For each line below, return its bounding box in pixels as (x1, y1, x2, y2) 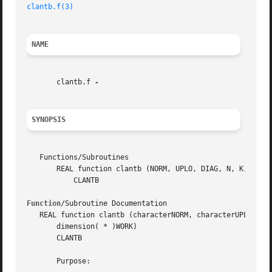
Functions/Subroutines (27, 153, 129, 162)
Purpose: (27, 257, 91, 266)
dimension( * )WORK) (27, 222, 138, 231)
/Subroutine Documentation (61, 199, 168, 208)
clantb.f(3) (27, 2, 74, 12)
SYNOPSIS (32, 115, 66, 124)
